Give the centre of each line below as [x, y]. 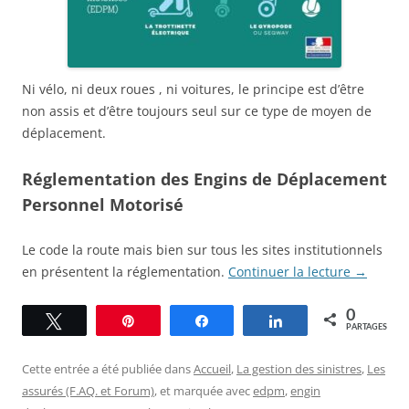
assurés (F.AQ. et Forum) [88, 390]
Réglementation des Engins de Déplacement [204, 178]
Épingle [168, 320]
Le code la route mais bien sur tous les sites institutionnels [202, 249]
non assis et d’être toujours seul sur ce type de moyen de [197, 110]
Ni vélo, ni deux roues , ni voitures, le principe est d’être [193, 89]
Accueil [212, 368]
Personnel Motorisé [103, 204]
